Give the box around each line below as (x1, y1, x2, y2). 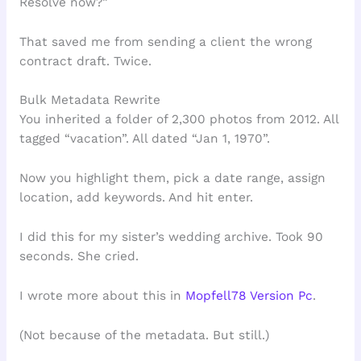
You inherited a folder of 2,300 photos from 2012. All (19, 112, 338, 127)
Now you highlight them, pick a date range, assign (19, 171, 326, 186)
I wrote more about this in (19, 288, 185, 303)
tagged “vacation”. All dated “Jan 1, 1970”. (19, 131, 270, 147)
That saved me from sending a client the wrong (19, 34, 312, 49)
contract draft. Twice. (19, 53, 151, 68)
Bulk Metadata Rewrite (19, 93, 160, 108)
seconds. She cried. (19, 249, 139, 264)
